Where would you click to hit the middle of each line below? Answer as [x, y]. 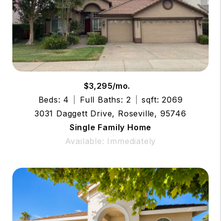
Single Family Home [110, 127]
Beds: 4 [54, 99]
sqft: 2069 [162, 99]
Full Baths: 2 [106, 99]
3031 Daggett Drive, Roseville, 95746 [110, 113]
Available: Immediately [110, 141]
